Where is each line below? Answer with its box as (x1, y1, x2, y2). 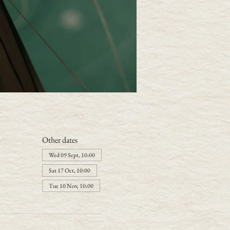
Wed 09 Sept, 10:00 (48, 150, 95, 159)
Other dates (42, 134, 78, 145)
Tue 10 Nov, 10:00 (48, 181, 93, 190)
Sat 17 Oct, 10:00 (48, 166, 90, 175)
